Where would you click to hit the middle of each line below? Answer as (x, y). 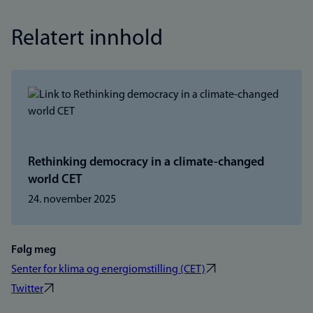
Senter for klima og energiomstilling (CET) (108, 270)
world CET (55, 180)
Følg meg (34, 250)
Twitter (27, 289)
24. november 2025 (72, 200)
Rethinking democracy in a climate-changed (146, 162)
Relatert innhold (87, 39)
